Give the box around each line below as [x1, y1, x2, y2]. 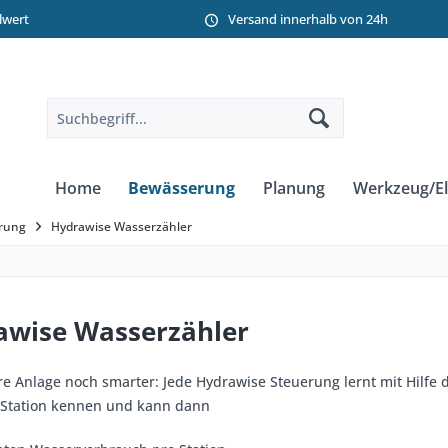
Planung [263, 177, 325, 199]
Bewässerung [128, 177, 235, 199]
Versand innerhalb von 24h [228, 9, 388, 28]
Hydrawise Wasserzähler [51, 218, 192, 235]
